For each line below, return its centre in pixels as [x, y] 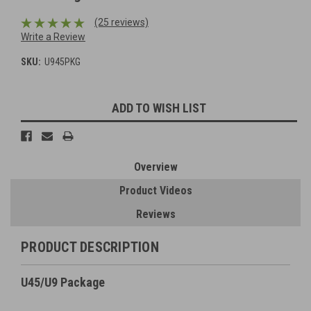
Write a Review [53, 37]
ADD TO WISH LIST [159, 108]
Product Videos [155, 191]
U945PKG [62, 62]
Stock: [34, 118]
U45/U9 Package [63, 283]
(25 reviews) [121, 23]
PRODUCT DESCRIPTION [90, 247]
